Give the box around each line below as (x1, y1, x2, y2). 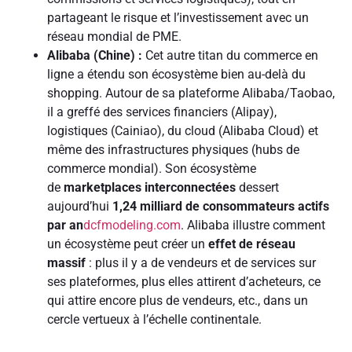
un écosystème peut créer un (47, 236, 208, 252)
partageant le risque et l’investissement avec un (47, 10, 309, 26)
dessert (236, 180, 279, 196)
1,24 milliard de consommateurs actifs (112, 199, 329, 214)
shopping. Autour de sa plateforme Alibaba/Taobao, (47, 86, 335, 101)
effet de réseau (208, 236, 295, 252)
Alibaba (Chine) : (47, 48, 142, 64)
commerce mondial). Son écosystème (47, 161, 256, 177)
